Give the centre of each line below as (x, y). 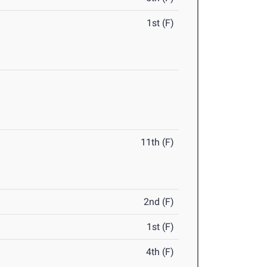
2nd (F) (159, 202)
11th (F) (158, 142)
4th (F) (160, 252)
